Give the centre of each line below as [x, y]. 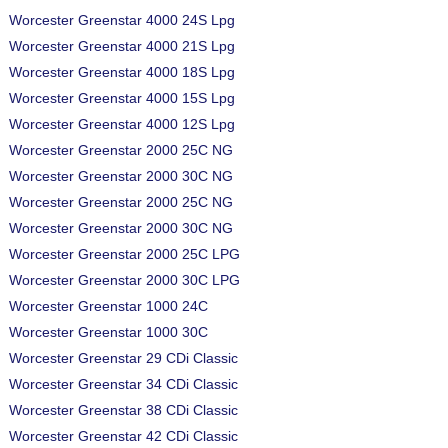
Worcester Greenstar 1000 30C [108, 332]
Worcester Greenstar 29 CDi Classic [123, 358]
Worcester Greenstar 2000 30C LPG [124, 280]
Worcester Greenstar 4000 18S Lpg [122, 72]
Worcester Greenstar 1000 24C [108, 306]
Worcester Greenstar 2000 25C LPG [124, 254]
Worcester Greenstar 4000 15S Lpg [122, 98]
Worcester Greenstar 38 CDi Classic [123, 410]
